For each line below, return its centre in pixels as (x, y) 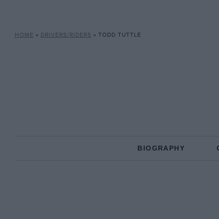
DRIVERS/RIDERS (66, 35)
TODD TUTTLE (120, 35)
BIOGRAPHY (161, 148)
